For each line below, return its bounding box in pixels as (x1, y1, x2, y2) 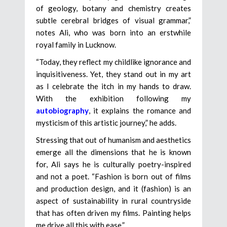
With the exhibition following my (36, 94, 191, 103)
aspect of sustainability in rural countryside (36, 196, 191, 206)
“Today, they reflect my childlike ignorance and (36, 57, 191, 67)
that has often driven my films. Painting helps (36, 208, 191, 218)
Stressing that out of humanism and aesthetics (36, 135, 191, 145)
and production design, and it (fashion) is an (36, 184, 191, 194)
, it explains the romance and (89, 106, 191, 116)
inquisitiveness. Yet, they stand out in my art (36, 69, 191, 79)
